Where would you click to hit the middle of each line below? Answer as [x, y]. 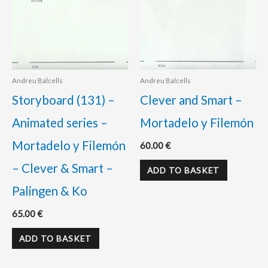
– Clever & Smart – [63, 168]
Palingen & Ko [50, 191]
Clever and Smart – [191, 100]
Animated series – [60, 122]
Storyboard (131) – [63, 100]
